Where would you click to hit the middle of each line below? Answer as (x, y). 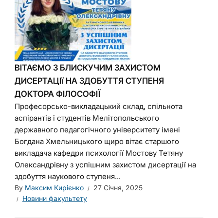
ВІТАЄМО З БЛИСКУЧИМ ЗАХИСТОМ (88, 68)
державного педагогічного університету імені (97, 130)
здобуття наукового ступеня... (68, 176)
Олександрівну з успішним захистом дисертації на (105, 165)
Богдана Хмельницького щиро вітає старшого (97, 141)
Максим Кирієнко (54, 188)
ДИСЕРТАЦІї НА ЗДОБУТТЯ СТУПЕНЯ (89, 81)
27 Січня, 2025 (118, 188)
